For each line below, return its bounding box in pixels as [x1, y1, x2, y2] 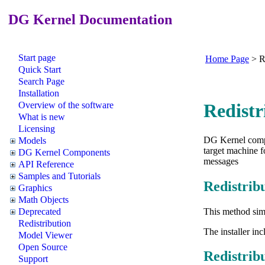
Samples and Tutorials [18, 170, 101, 181]
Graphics [18, 182, 52, 193]
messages [203, 156, 238, 166]
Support [18, 253, 48, 264]
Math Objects [18, 194, 69, 205]
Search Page [18, 76, 64, 86]
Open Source [18, 241, 67, 252]
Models [18, 135, 46, 146]
